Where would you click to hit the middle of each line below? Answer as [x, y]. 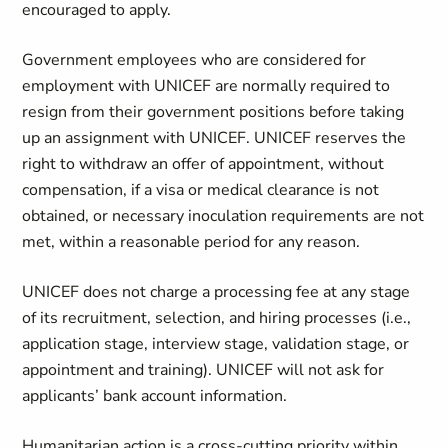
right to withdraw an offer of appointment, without [203, 164]
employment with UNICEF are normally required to [206, 86]
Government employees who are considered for [194, 60]
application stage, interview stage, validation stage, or [216, 344]
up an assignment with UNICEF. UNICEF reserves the [214, 138]
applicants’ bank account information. [155, 396]
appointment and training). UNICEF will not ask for [203, 370]
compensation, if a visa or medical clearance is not [201, 190]
